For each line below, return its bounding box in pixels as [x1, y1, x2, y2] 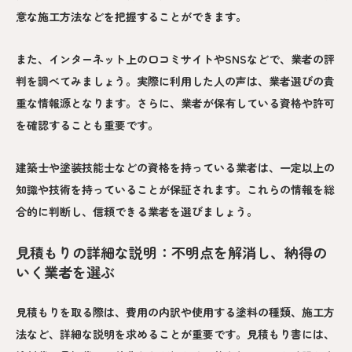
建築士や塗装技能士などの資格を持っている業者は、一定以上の [16, 159, 335, 175]
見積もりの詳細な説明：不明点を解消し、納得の [16, 241, 327, 262]
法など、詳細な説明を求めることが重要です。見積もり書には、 [16, 326, 335, 342]
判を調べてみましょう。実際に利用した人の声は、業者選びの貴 [16, 72, 335, 89]
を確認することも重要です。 [16, 116, 159, 133]
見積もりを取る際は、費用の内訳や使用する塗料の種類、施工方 [16, 304, 335, 320]
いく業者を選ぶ [16, 261, 115, 282]
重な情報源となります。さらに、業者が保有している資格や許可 [16, 94, 335, 111]
